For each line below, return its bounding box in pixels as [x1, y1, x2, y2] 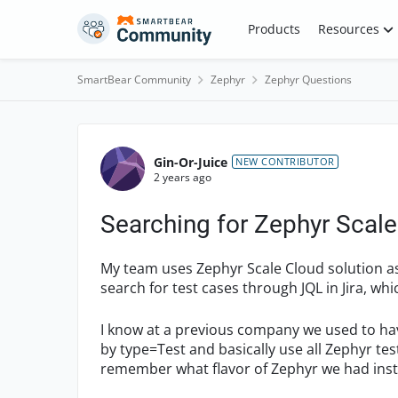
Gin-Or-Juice [154, 153, 227, 171]
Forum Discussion [76, 123, 306, 156]
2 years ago [154, 169, 211, 185]
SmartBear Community [77, 72, 191, 87]
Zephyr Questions [265, 72, 352, 87]
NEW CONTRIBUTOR [235, 155, 335, 168]
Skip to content [95, 17, 184, 34]
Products [247, 20, 300, 37]
